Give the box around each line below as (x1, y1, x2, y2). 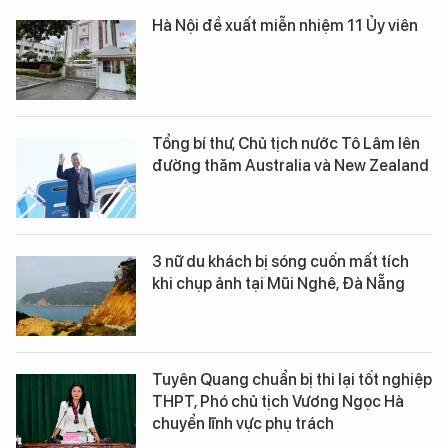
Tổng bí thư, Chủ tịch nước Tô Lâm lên (152, 133, 420, 153)
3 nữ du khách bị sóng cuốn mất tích (152, 251, 409, 271)
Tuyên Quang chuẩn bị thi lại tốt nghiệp (152, 369, 432, 389)
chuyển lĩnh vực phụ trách (152, 413, 334, 433)
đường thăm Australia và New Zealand (152, 155, 429, 175)
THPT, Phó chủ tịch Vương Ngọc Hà (152, 391, 404, 411)
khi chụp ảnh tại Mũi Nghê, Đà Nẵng (152, 273, 405, 293)
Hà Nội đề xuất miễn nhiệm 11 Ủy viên (152, 15, 418, 35)
